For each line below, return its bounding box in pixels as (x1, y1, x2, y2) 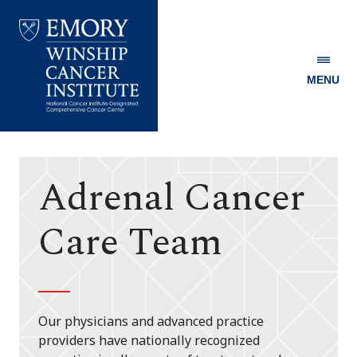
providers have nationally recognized (38, 331, 260, 350)
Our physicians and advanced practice (38, 312, 264, 331)
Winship (18, 127, 69, 145)
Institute (18, 159, 77, 177)
